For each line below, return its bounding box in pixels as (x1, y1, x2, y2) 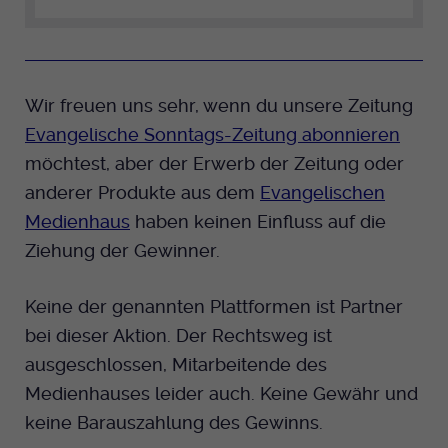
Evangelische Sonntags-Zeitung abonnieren (25, 124, 400, 146)
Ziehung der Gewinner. (25, 240, 220, 262)
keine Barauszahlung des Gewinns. (25, 412, 328, 434)
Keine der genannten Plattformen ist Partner (25, 296, 403, 318)
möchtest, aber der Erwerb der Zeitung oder (25, 153, 404, 175)
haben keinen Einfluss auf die (130, 211, 386, 233)
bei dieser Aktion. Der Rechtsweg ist (25, 325, 332, 347)
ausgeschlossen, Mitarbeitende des (25, 354, 327, 376)
